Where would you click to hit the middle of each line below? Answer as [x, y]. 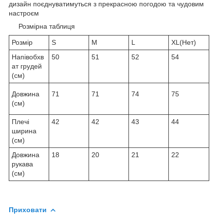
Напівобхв [28, 57]
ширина [24, 131]
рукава [22, 164]
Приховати [28, 209]
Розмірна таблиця [42, 26]
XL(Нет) [184, 42]
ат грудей [27, 66]
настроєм [24, 13]
